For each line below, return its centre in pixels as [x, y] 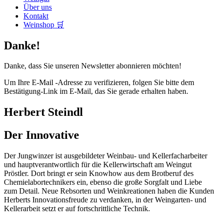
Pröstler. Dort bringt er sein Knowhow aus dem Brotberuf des [99, 174]
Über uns [38, 7]
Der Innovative [42, 135]
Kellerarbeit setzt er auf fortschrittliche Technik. [77, 209]
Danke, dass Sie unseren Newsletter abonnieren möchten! [93, 66]
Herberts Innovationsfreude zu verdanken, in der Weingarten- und [105, 200]
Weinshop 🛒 [44, 24]
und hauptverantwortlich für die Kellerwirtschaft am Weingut [98, 165]
